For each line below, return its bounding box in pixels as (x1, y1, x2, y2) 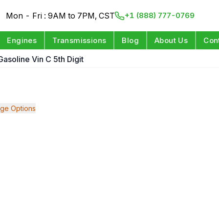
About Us (154, 36, 188, 45)
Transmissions (52, 36, 107, 45)
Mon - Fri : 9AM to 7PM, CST (6, 11, 115, 21)
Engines (7, 36, 37, 45)
